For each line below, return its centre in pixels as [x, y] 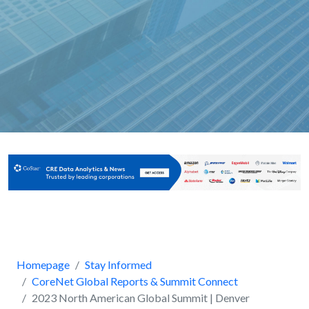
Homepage [43, 265]
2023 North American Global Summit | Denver [141, 298]
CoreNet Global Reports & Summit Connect [135, 281]
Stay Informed [118, 265]
